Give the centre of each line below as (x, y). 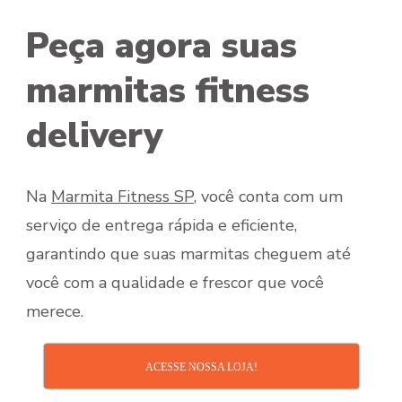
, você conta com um (268, 196)
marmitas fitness (168, 91)
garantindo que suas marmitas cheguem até (188, 253)
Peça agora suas (162, 46)
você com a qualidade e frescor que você (175, 282)
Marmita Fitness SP (122, 196)
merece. (55, 311)
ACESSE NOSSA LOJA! (201, 367)
